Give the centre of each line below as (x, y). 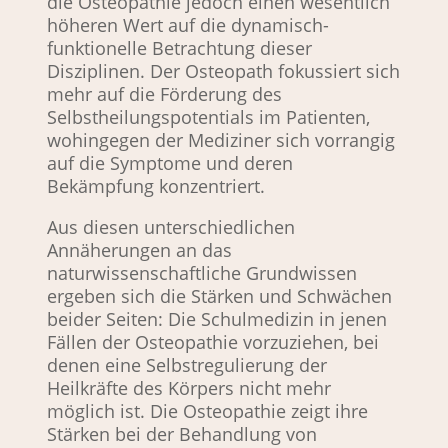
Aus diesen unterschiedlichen (170, 227)
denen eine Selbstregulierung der (186, 365)
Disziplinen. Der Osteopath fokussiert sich (223, 71)
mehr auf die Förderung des (164, 94)
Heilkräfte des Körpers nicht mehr (188, 388)
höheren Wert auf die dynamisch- (187, 25)
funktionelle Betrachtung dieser (179, 48)
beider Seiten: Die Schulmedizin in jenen (216, 319)
